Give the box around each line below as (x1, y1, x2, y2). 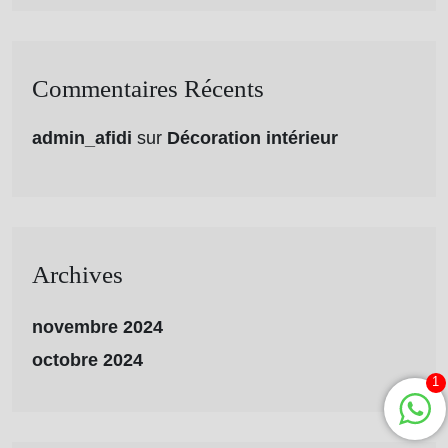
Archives (32, 260, 123, 288)
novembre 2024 (32, 316, 163, 337)
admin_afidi (32, 127, 132, 148)
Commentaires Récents (32, 74, 264, 102)
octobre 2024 (32, 349, 143, 370)
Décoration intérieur (167, 127, 338, 148)
